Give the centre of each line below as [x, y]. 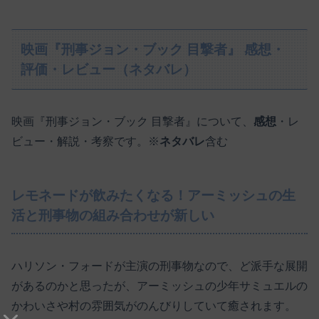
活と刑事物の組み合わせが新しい [113, 216]
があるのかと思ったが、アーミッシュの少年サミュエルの [159, 286]
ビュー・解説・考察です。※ [85, 142]
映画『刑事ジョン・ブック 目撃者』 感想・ [153, 49]
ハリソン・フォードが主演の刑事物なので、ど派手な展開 [159, 266]
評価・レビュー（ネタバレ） [109, 69]
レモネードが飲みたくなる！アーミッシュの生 [153, 196]
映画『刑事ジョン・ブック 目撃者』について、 [132, 122]
